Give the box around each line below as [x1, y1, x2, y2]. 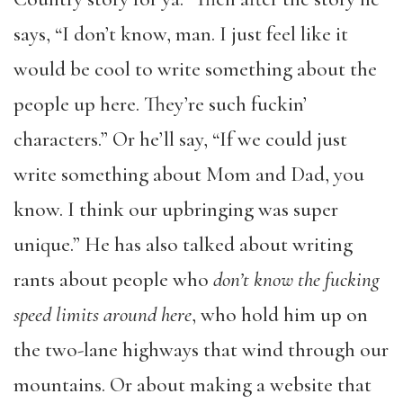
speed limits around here [13, 301, 192, 327]
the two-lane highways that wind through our [13, 336, 389, 363]
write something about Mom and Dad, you [13, 161, 364, 187]
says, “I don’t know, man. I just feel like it [13, 21, 348, 47]
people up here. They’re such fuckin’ [13, 91, 307, 117]
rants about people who [13, 266, 213, 292]
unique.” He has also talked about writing [13, 231, 353, 257]
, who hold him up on [192, 301, 368, 327]
